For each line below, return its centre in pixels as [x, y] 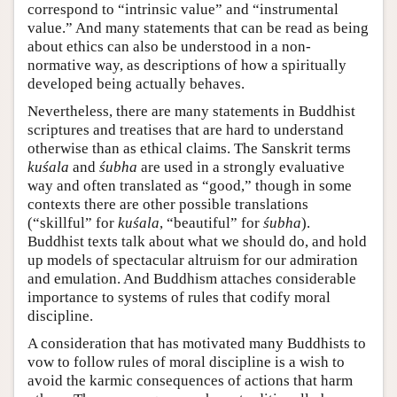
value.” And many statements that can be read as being [198, 27]
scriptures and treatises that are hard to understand [186, 129]
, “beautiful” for [211, 222]
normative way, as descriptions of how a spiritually [187, 65]
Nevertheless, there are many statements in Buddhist [191, 111]
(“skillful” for [73, 222]
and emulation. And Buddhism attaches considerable [192, 278]
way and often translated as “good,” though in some [190, 185]
